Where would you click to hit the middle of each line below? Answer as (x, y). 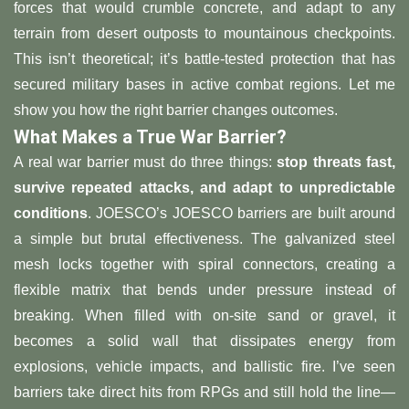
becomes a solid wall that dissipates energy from (204, 341)
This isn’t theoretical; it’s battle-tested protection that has (204, 59)
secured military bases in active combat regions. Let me (204, 85)
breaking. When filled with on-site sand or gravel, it (204, 316)
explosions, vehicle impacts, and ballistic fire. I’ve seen (204, 367)
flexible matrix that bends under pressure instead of (204, 290)
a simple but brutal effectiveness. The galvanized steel (204, 239)
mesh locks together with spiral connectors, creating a (204, 265)
